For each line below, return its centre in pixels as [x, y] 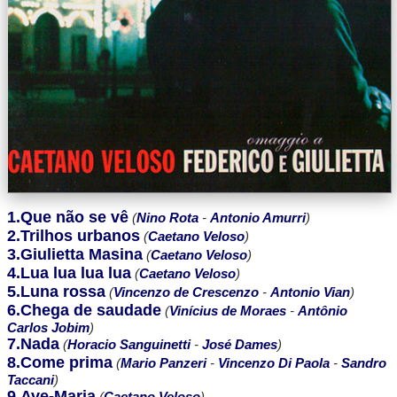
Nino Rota [167, 218]
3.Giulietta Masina [75, 254]
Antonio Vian [310, 292]
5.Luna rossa [56, 292]
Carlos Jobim [48, 327]
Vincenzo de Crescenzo [186, 292]
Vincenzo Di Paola [274, 363]
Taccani [31, 380]
